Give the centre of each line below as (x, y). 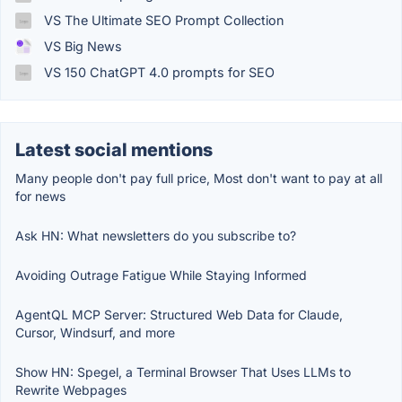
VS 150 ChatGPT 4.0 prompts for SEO (157, 73)
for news (40, 197)
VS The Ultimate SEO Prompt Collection (162, 21)
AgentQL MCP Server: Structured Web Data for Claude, (179, 315)
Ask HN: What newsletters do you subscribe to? (156, 236)
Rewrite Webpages (71, 390)
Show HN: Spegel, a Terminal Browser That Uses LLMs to (183, 372)
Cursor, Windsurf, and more (95, 333)
